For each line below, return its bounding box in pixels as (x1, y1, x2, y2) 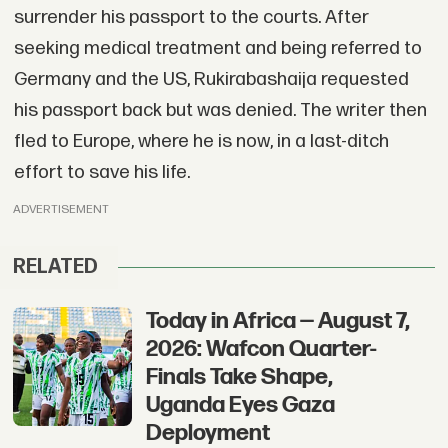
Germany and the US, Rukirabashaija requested (13, 68, 409, 92)
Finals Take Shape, (145, 363, 333, 392)
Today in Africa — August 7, (145, 307, 410, 336)
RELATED (13, 255, 99, 280)
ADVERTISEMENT (13, 201, 110, 217)
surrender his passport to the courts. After (13, 6, 369, 30)
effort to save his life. (13, 161, 190, 185)
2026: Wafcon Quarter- (145, 335, 377, 364)
